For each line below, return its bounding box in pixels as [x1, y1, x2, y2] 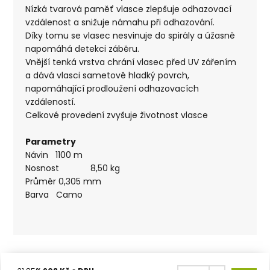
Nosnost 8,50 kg [25, 162, 121, 174]
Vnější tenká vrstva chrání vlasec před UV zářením [25, 55, 237, 68]
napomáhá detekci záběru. [25, 42, 140, 55]
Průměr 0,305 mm [25, 175, 102, 187]
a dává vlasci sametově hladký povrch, [25, 69, 190, 81]
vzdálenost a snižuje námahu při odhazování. [25, 16, 215, 28]
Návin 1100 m [25, 148, 83, 161]
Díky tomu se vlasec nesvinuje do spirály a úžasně [25, 29, 236, 42]
